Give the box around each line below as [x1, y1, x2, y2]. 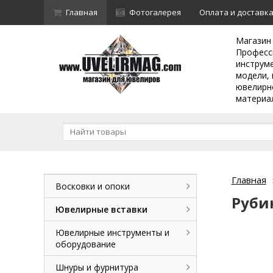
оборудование [55, 238, 116, 250]
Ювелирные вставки [55, 204, 147, 215]
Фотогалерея [129, 7, 181, 18]
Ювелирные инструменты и [55, 227, 169, 238]
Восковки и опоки [55, 180, 130, 192]
